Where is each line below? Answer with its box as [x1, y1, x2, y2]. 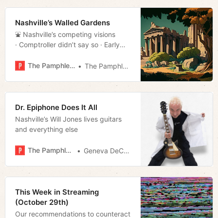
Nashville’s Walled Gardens [15, 18, 110, 27]
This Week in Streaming [15, 187, 99, 197]
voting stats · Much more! [15, 50, 96, 59]
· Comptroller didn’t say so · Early [15, 40, 120, 49]
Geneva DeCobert [84, 146, 124, 155]
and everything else [15, 125, 78, 133]
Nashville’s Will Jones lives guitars [15, 114, 122, 123]
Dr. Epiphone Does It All [15, 102, 97, 112]
